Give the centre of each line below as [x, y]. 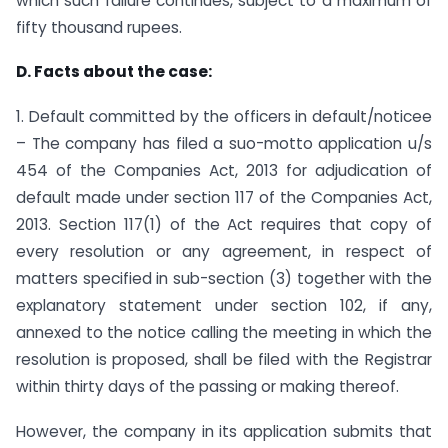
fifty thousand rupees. [99, 27]
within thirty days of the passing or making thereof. [207, 387]
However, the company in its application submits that [224, 431]
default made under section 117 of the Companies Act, [224, 198]
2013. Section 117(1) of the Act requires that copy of [224, 225]
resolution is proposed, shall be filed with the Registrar [224, 360]
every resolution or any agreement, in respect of [224, 252]
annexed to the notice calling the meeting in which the [224, 333]
